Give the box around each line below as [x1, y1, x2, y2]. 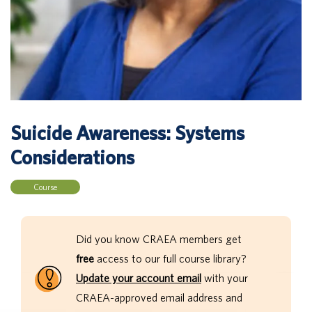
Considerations [10, 146, 134, 169]
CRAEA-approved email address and [76, 291, 242, 304]
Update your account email [76, 272, 201, 285]
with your [201, 272, 248, 285]
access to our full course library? [94, 252, 247, 265]
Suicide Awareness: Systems [10, 121, 244, 145]
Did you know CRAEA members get [76, 233, 242, 246]
